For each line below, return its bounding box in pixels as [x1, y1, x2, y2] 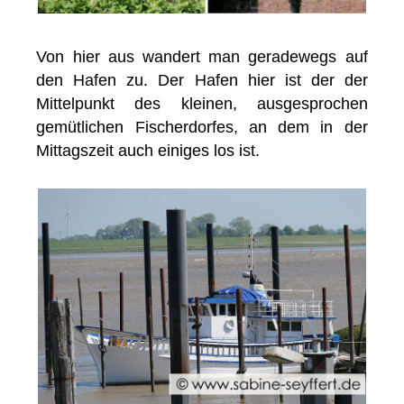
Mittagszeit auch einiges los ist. [36, 142, 261, 161]
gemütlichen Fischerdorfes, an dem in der [36, 118, 368, 137]
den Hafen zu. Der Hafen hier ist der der [36, 71, 368, 90]
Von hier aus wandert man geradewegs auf [36, 48, 368, 67]
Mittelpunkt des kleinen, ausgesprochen [36, 95, 368, 114]
